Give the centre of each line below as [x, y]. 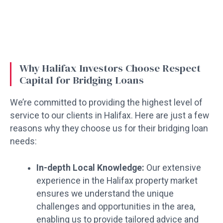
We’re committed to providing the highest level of [106, 103]
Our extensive [172, 167]
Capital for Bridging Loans [82, 80]
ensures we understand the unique [105, 193]
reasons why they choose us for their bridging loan [109, 129]
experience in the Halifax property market [117, 180]
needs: [23, 142]
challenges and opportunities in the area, [115, 206]
